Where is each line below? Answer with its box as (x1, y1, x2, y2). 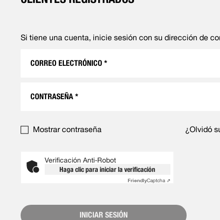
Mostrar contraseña (32, 124, 102, 134)
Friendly (127, 177, 147, 183)
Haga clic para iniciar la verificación (59, 165, 156, 173)
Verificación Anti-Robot (44, 156, 116, 164)
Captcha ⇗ (146, 177, 170, 183)
